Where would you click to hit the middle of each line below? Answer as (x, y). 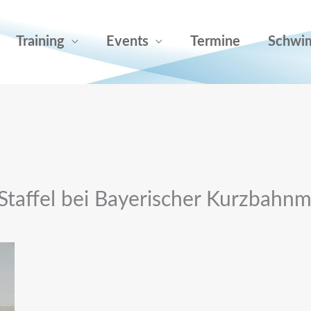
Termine (215, 42)
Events (127, 42)
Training (40, 42)
